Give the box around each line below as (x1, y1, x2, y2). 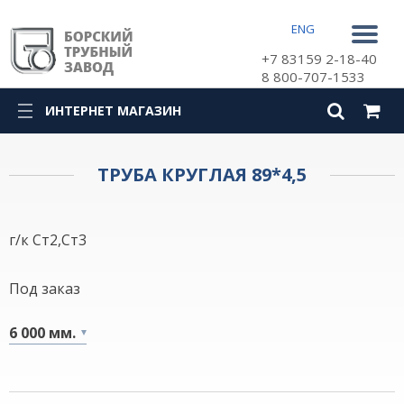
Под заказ (9, 279, 80, 298)
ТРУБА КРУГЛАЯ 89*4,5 (97, 162, 307, 187)
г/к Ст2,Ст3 (9, 230, 87, 250)
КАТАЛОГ (54, 148, 116, 165)
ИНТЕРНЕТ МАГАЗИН (45, 102, 181, 119)
